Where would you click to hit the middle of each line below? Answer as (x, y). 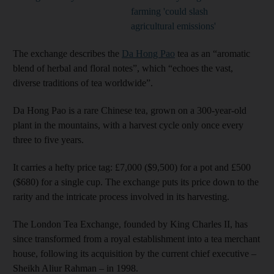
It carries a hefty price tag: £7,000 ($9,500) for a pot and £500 (132, 167)
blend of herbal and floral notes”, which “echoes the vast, (123, 68)
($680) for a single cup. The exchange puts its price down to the (136, 182)
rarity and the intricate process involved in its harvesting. (121, 197)
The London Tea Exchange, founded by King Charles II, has (130, 224)
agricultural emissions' (173, 26)
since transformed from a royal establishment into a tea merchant (136, 239)
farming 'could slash (169, 11)
